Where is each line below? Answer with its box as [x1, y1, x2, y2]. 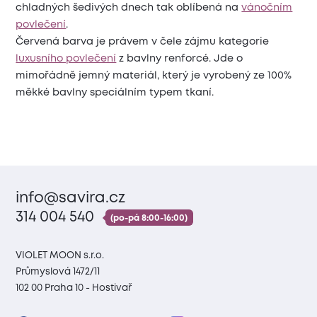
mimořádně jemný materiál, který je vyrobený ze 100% [16, 71, 292, 80]
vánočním [241, 3, 293, 12]
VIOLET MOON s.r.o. [16, 250, 105, 260]
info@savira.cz [16, 191, 126, 205]
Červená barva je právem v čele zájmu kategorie [16, 37, 270, 46]
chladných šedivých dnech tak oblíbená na [16, 3, 242, 12]
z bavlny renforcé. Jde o [116, 54, 243, 63]
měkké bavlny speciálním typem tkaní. [16, 88, 214, 97]
